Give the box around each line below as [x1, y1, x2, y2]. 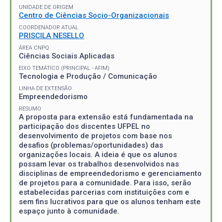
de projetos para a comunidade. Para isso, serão [19, 178, 191, 187]
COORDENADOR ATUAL [19, 24, 78, 31]
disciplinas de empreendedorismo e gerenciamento [19, 168, 202, 178]
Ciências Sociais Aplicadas [19, 51, 114, 60]
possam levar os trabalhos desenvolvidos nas [19, 159, 179, 168]
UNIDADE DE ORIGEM [19, 3, 73, 10]
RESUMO [19, 105, 41, 112]
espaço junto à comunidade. [19, 206, 119, 216]
